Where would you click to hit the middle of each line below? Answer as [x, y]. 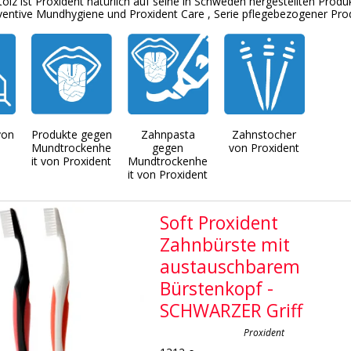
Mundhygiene [70, 14]
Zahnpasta [168, 134]
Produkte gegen [71, 134]
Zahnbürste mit [225, 245]
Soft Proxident [219, 223]
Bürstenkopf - [217, 289]
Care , [195, 14]
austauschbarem [230, 267]
